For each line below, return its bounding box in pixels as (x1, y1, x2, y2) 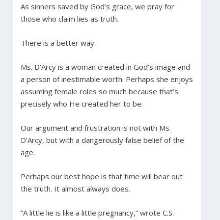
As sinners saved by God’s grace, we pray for (20, 1, 174, 11)
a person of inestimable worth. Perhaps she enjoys (20, 74, 193, 84)
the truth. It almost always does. (20, 183, 130, 193)
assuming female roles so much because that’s (20, 86, 178, 96)
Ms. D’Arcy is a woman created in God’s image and (20, 61, 190, 72)
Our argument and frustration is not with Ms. (20, 122, 171, 133)
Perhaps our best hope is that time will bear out (20, 171, 183, 181)
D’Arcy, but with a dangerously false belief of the (20, 135, 184, 145)
